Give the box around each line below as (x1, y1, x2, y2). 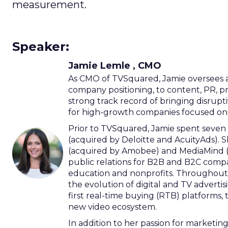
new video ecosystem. (68, 202, 157, 212)
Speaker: (12, 39, 69, 54)
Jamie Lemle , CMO (68, 60, 161, 71)
